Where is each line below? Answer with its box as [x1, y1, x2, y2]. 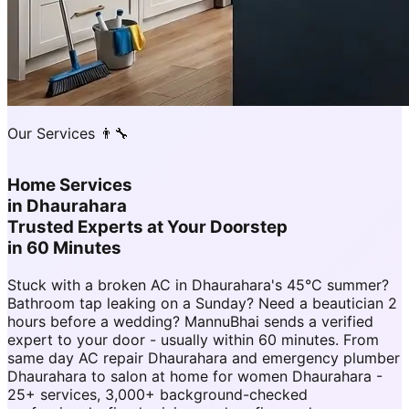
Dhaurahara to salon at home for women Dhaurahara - [7, 366, 383, 385]
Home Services [7, 174, 132, 196]
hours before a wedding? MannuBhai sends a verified [7, 311, 373, 330]
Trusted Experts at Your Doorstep [7, 216, 288, 238]
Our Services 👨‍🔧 [7, 124, 129, 143]
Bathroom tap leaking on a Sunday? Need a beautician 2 [7, 293, 397, 312]
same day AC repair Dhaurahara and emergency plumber [7, 348, 400, 367]
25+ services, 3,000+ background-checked [7, 384, 308, 404]
